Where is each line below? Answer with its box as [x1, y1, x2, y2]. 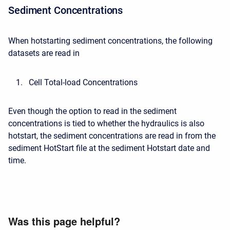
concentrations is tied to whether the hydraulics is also [8, 119, 204, 129]
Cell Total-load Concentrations [29, 78, 138, 88]
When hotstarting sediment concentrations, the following [8, 36, 213, 46]
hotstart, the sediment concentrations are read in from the [8, 131, 216, 141]
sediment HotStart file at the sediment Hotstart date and [8, 143, 210, 154]
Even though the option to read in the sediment [8, 106, 177, 117]
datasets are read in [8, 48, 80, 59]
